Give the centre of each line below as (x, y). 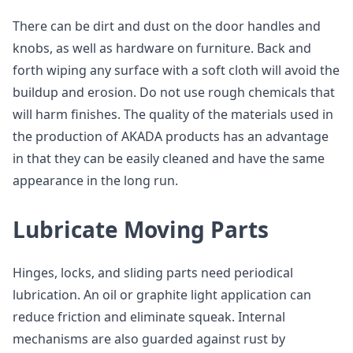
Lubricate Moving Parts (141, 229)
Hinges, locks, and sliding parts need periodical (153, 273)
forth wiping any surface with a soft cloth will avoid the (176, 70)
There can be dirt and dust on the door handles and (167, 26)
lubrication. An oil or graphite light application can (162, 295)
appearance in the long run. (95, 180)
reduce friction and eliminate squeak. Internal (149, 317)
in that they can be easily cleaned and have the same (169, 158)
